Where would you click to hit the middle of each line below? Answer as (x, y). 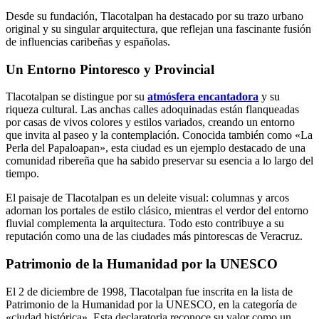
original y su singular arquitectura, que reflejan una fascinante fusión (158, 28)
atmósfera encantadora (203, 97)
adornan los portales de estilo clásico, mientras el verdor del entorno (157, 211)
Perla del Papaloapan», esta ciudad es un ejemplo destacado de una (156, 148)
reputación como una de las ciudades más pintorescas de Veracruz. (154, 236)
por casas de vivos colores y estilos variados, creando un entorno (150, 122)
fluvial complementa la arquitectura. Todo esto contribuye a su (145, 224)
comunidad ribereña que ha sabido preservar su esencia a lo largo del (159, 161)
